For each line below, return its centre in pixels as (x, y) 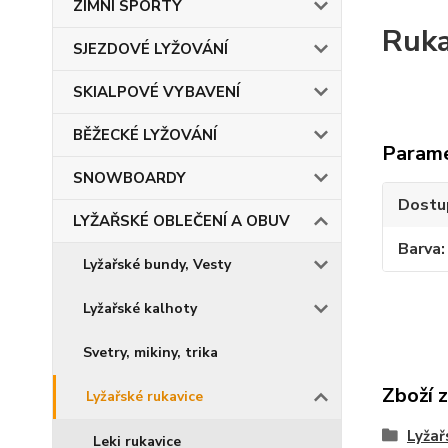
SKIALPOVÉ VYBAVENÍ (156, 92)
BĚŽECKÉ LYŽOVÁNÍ (145, 135)
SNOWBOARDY (129, 178)
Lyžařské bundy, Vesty (157, 264)
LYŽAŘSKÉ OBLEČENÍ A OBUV (181, 221)
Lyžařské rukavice (144, 396)
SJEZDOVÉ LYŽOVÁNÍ (150, 49)
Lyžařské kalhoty (140, 308)
